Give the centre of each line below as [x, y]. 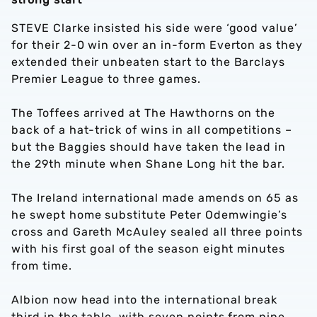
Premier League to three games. [106, 79]
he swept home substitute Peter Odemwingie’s [150, 215]
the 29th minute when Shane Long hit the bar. [149, 164]
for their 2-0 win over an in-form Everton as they [157, 45]
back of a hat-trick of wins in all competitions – [152, 130]
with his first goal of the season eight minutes [149, 249]
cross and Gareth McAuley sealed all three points [157, 232]
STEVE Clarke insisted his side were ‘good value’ [155, 28]
